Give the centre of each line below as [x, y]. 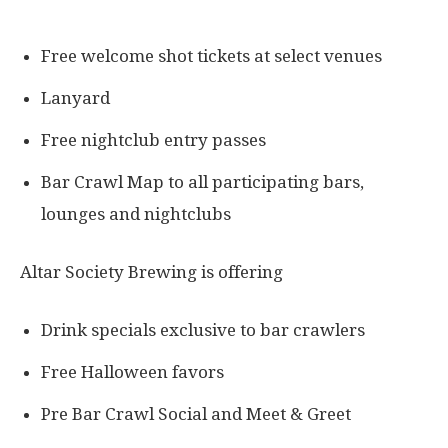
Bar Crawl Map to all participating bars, [202, 182]
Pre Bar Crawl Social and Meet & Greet [196, 414]
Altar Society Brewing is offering [153, 272]
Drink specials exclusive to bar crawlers [203, 330]
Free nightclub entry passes [153, 140]
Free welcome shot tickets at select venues [211, 56]
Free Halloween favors [132, 372]
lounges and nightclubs [136, 214]
